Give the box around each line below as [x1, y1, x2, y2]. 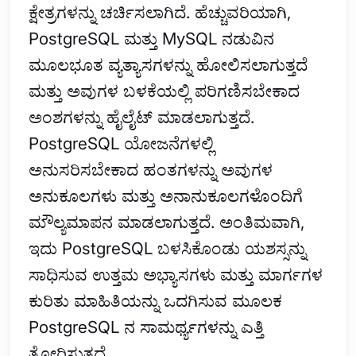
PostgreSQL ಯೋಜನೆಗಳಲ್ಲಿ [29, 133, 214, 154]
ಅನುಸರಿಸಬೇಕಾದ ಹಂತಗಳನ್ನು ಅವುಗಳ [29, 160, 273, 180]
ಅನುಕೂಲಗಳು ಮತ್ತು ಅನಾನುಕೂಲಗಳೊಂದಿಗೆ [29, 186, 303, 207]
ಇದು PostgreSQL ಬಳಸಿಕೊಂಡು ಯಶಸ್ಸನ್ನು [29, 238, 306, 259]
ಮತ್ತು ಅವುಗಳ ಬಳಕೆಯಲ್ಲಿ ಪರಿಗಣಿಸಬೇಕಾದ [29, 81, 300, 102]
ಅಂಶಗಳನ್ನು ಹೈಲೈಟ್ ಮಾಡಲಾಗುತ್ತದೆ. [29, 107, 254, 128]
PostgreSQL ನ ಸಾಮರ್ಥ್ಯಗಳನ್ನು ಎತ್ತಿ [29, 317, 264, 338]
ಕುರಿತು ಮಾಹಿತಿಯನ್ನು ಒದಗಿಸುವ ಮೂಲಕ [29, 291, 282, 311]
